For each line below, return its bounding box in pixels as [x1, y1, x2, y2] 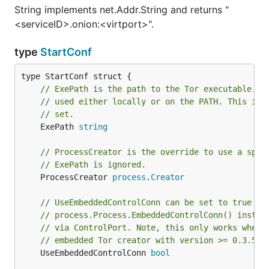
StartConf [40, 46, 92, 58]
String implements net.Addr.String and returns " [14, 4, 229, 16]
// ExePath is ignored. [40, 160, 146, 169]
